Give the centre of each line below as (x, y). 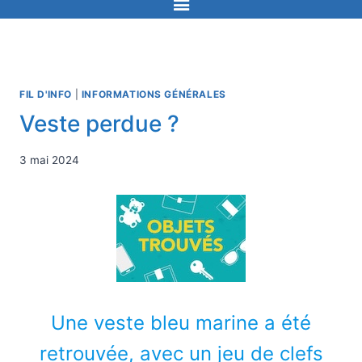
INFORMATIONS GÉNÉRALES (154, 95)
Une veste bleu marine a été (181, 322)
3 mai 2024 (49, 160)
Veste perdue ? (99, 124)
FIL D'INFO (46, 95)
